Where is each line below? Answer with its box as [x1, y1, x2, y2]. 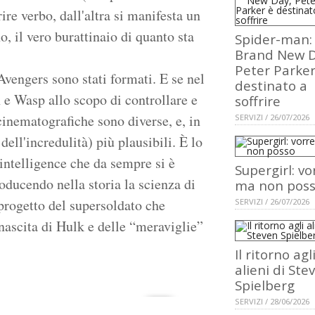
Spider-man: [235, 30, 312, 49]
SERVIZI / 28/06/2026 [235, 296, 309, 307]
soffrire [235, 92, 281, 110]
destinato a [235, 77, 307, 95]
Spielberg [235, 276, 295, 295]
